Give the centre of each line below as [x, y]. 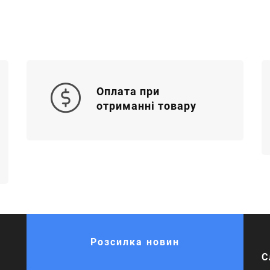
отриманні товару [146, 106]
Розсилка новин [135, 242]
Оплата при [128, 91]
